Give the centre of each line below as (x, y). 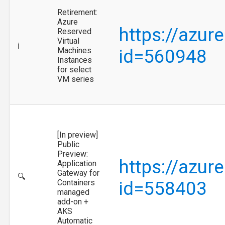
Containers (76, 182)
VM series (76, 79)
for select (74, 69)
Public (68, 144)
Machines (74, 50)
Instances (75, 60)
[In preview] (78, 135)
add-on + (73, 201)
